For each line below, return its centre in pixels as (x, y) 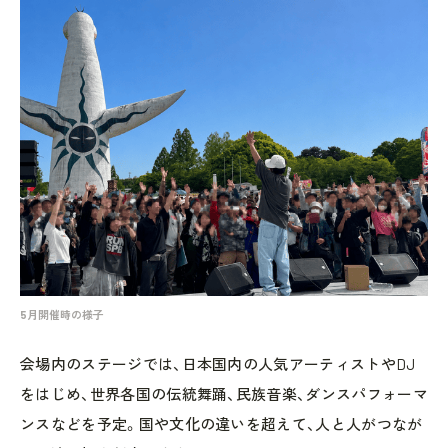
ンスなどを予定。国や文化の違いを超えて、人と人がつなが (221, 423)
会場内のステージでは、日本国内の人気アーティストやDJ (218, 363)
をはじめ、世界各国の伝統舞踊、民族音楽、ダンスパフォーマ (224, 393)
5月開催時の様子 (62, 314)
